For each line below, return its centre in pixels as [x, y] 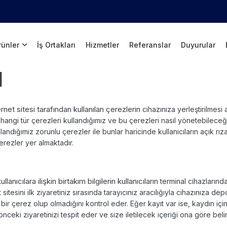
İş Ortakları [56, 45]
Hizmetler [103, 45]
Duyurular [198, 45]
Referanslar [150, 45]
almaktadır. [57, 142]
